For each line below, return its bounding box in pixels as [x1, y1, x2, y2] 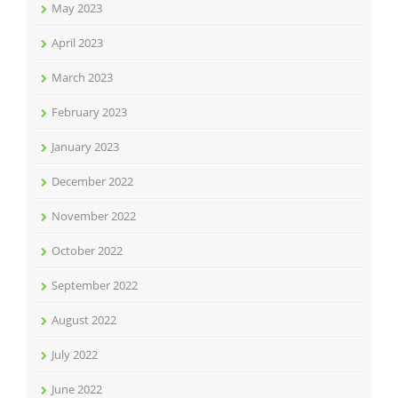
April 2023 [52, 34, 103, 51]
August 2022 [52, 311, 116, 328]
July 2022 [52, 346, 98, 362]
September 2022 [52, 276, 138, 293]
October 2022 [52, 242, 123, 259]
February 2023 [52, 103, 127, 120]
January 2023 [52, 138, 119, 155]
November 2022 [52, 207, 136, 224]
